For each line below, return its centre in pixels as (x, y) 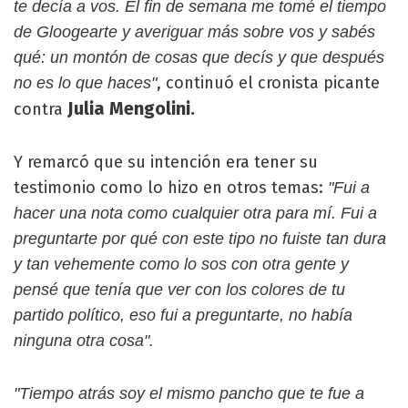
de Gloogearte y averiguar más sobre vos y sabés (194, 32)
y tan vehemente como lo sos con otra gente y (181, 264)
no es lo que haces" (85, 83)
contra (41, 109)
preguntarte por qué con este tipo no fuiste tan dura (200, 239)
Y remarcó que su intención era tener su (166, 162)
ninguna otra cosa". (84, 341)
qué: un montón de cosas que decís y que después (199, 57)
